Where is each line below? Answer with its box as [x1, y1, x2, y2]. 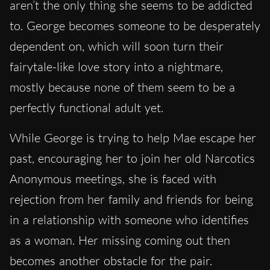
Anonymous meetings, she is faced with [10, 171, 216, 187]
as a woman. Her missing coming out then [10, 233, 230, 248]
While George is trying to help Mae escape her [10, 130, 256, 146]
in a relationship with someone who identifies [10, 212, 249, 228]
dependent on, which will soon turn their [10, 39, 224, 54]
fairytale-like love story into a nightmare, [10, 59, 223, 75]
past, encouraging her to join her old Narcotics [10, 151, 255, 166]
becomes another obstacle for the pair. [10, 253, 212, 269]
